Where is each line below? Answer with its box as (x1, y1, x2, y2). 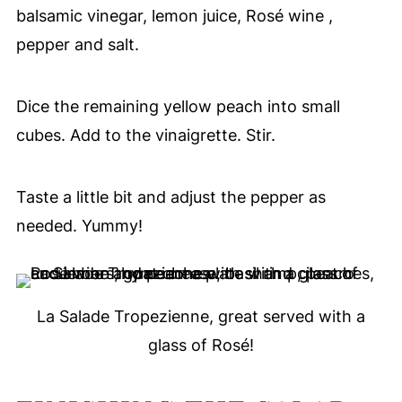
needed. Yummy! (15, 216, 143, 236)
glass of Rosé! (148, 336, 254, 355)
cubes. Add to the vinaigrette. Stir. (15, 126, 275, 145)
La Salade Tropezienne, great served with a (37, 307, 365, 327)
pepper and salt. (15, 35, 139, 55)
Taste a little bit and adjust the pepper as (15, 188, 326, 207)
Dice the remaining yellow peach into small (15, 97, 340, 117)
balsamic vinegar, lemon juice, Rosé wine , (15, 6, 333, 26)
